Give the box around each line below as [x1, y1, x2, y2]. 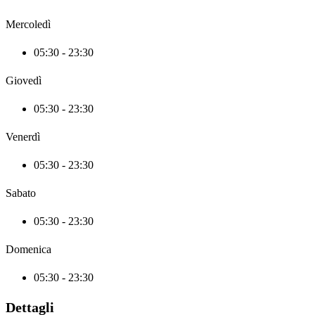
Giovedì [6, 74, 41, 86]
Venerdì [6, 130, 40, 143]
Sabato [6, 186, 36, 199]
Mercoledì [6, 18, 51, 30]
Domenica [6, 243, 51, 255]
